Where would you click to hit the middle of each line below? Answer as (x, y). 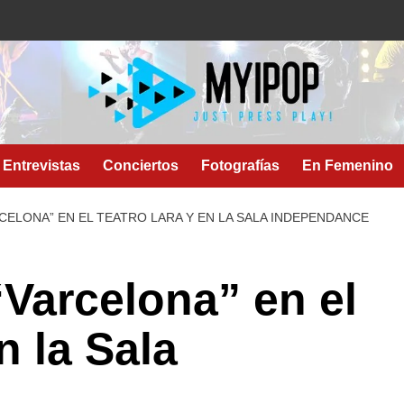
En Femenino (348, 165)
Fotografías (240, 165)
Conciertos (141, 165)
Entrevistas (41, 165)
